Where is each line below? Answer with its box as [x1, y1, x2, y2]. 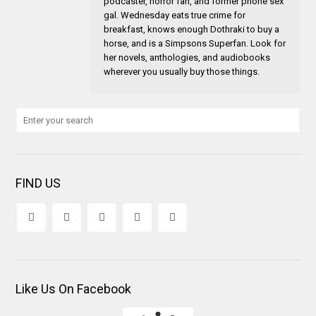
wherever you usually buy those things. [104, 66, 260, 77]
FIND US [16, 175, 61, 190]
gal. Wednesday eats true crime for [104, 9, 246, 20]
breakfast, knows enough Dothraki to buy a [104, 23, 280, 35]
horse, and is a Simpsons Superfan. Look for [104, 37, 286, 49]
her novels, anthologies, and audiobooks [104, 51, 271, 63]
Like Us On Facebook [16, 281, 132, 296]
